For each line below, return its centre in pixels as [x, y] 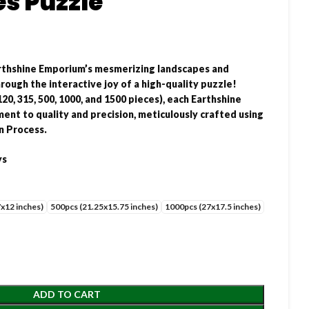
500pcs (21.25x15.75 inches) [104, 206]
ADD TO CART [67, 294]
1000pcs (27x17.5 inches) [213, 206]
